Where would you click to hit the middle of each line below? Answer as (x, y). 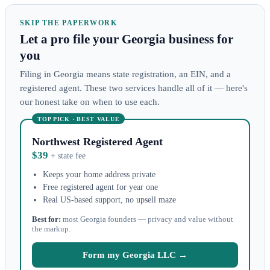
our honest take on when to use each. (90, 101)
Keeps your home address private (99, 174)
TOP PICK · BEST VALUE (79, 119)
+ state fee (68, 156)
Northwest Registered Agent (98, 141)
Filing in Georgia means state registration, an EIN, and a (125, 74)
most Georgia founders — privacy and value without (147, 219)
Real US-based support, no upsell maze (109, 199)
